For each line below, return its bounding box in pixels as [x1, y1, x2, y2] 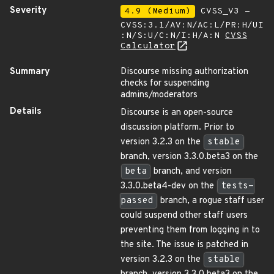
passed [120, 195, 154, 207]
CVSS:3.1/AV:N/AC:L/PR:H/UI [120, 20, 264, 31]
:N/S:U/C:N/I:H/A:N [120, 31, 225, 41]
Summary [10, 66, 50, 78]
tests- [221, 180, 254, 192]
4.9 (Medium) [125, 6, 191, 17]
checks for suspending [120, 78, 209, 89]
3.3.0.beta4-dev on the [120, 180, 217, 192]
